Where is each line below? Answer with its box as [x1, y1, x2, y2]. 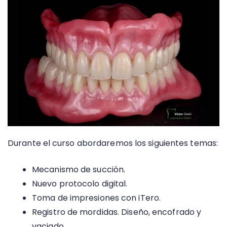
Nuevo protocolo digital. [32, 178, 128, 190]
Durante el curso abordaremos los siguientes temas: [8, 137, 218, 149]
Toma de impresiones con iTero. [32, 192, 161, 204]
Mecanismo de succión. [32, 164, 126, 176]
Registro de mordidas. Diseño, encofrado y [32, 206, 202, 218]
